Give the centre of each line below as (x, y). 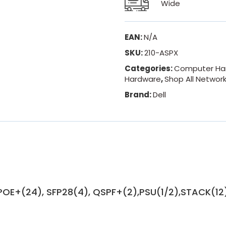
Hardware (143, 79)
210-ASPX (161, 52)
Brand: (139, 94)
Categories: (150, 68)
